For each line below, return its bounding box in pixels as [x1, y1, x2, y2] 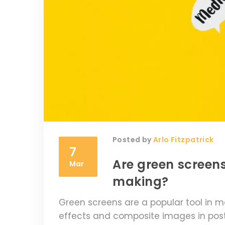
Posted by [113, 134, 154, 145]
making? [113, 173, 169, 190]
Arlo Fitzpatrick [153, 134, 214, 145]
